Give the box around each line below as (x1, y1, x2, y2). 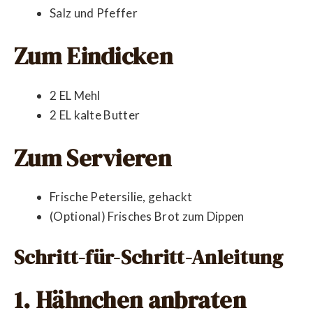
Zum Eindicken (14, 40, 173, 73)
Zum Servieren (14, 142, 171, 175)
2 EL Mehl (50, 87, 101, 103)
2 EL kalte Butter (50, 107, 140, 122)
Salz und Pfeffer (50, 5, 138, 20)
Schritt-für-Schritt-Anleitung (14, 242, 284, 271)
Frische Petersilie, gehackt (50, 189, 193, 205)
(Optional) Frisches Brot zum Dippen (50, 209, 245, 224)
